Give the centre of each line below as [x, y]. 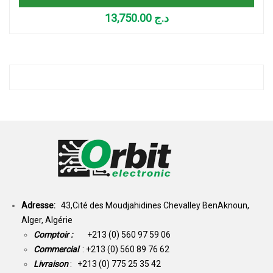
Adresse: [41, 205]
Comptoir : [60, 234]
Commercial [56, 249]
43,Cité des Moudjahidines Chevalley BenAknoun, [155, 205]
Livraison [52, 264]
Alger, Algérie [47, 220]
